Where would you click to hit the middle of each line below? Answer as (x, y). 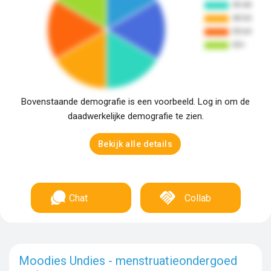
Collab (198, 198)
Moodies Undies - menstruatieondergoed (128, 261)
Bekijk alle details (135, 144)
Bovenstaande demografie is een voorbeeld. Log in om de (135, 102)
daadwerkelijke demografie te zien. (135, 116)
